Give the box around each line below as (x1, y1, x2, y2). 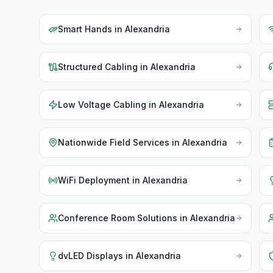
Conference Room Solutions (58, 213, 177, 223)
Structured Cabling (58, 62, 138, 72)
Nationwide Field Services (58, 137, 169, 147)
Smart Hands (58, 24, 112, 34)
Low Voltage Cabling (58, 99, 146, 110)
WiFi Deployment (58, 175, 130, 185)
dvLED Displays (58, 250, 123, 261)
